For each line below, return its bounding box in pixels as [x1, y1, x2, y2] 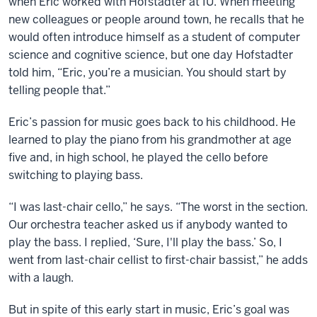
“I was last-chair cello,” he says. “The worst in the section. [8, 200, 308, 215]
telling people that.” [8, 83, 110, 98]
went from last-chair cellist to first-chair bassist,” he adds [8, 253, 308, 268]
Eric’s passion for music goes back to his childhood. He [8, 115, 296, 130]
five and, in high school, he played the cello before [8, 150, 268, 166]
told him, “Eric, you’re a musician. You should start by [8, 65, 287, 81]
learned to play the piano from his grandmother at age [8, 132, 292, 148]
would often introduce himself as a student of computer [8, 30, 300, 45]
